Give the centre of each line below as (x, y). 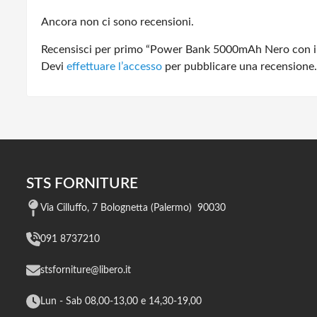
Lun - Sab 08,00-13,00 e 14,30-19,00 (121, 301)
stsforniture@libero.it (86, 270)
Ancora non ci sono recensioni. (117, 22)
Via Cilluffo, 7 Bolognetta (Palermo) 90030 (133, 208)
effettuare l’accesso (114, 66)
